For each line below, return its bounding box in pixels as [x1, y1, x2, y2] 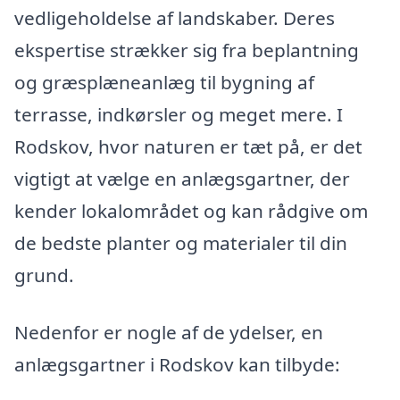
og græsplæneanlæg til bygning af [14, 70, 314, 96]
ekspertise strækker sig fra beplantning [14, 37, 359, 63]
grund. [14, 262, 74, 288]
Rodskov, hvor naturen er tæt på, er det [14, 134, 362, 160]
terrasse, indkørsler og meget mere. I [14, 102, 343, 128]
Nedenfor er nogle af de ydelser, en [14, 320, 323, 346]
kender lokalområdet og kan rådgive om [14, 198, 368, 224]
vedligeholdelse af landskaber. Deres [14, 5, 335, 31]
